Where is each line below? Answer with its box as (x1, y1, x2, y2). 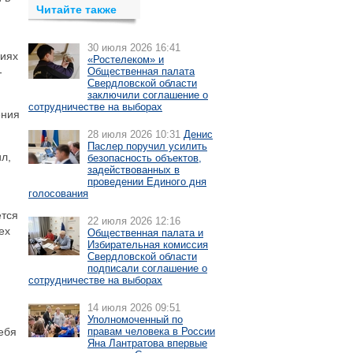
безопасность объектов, (87, 152, 202, 164)
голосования (28, 188, 88, 199)
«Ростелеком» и (87, 54, 164, 65)
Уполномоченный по (87, 314, 183, 325)
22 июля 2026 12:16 (87, 215, 180, 227)
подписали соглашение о (87, 262, 207, 274)
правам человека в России (87, 325, 215, 337)
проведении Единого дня (87, 176, 206, 188)
